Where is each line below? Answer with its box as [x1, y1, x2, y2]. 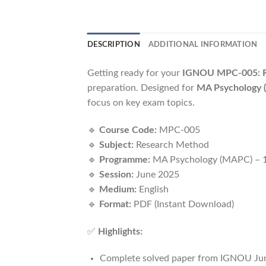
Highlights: [98, 226, 142, 236]
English [137, 184, 169, 194]
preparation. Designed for [87, 83, 197, 93]
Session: [99, 169, 134, 179]
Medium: [99, 184, 137, 194]
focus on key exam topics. [87, 97, 195, 107]
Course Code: [99, 125, 157, 135]
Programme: [99, 154, 150, 164]
